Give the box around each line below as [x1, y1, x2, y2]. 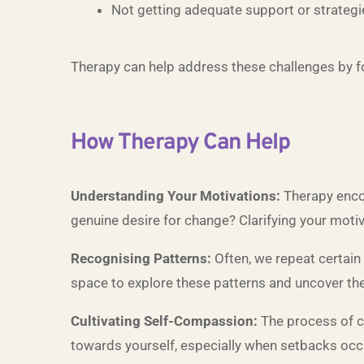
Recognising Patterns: [71, 250, 211, 266]
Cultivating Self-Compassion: [71, 313, 258, 329]
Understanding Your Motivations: [71, 188, 280, 204]
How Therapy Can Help [71, 128, 289, 158]
